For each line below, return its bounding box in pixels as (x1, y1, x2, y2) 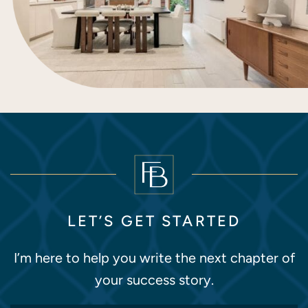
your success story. (94, 272, 214, 287)
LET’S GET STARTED (67, 212, 241, 230)
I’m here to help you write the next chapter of (13, 250, 295, 265)
